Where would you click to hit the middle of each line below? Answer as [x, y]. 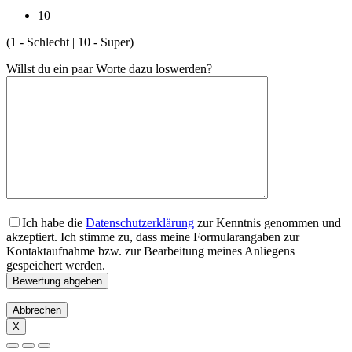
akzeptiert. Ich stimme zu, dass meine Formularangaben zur [153, 236]
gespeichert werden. [56, 265]
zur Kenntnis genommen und [268, 222]
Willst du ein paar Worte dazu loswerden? [109, 68]
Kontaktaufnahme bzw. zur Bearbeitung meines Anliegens [150, 251]
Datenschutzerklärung [140, 222]
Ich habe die [54, 222]
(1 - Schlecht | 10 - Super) [70, 42]
